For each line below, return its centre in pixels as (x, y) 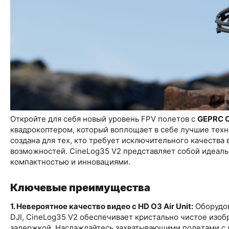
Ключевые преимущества (80, 187)
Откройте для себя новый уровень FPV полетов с (104, 119)
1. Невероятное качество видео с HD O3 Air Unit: (102, 206)
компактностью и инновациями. (70, 162)
